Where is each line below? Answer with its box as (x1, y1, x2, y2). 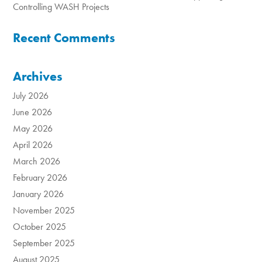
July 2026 (13, 89, 49, 102)
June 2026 (13, 106, 53, 119)
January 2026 (13, 188, 64, 201)
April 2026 (13, 139, 53, 151)
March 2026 (13, 155, 61, 168)
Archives (13, 68, 63, 85)
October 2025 (13, 220, 67, 233)
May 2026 (13, 122, 53, 135)
